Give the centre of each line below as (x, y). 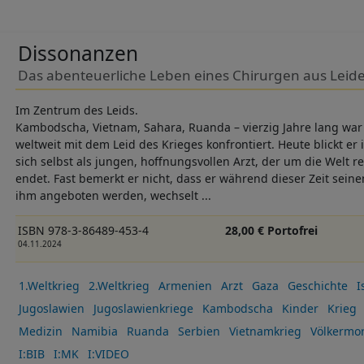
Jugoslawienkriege (143, 308)
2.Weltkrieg (119, 285)
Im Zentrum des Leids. (77, 110)
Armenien (185, 285)
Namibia (94, 331)
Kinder (300, 308)
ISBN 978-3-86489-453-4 (83, 231)
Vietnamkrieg (265, 331)
